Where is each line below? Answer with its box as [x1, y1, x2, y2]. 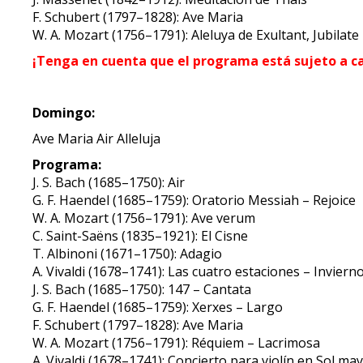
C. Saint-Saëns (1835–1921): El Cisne [32, 227, 249, 245]
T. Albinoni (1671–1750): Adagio [32, 245, 223, 263]
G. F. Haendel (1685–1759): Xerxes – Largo [32, 298, 284, 316]
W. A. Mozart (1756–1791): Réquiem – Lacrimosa [32, 334, 321, 352]
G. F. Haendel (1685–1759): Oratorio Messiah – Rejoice [32, 191, 357, 209]
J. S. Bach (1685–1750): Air [32, 173, 186, 191]
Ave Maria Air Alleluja [32, 130, 161, 147]
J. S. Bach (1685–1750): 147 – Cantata [32, 280, 252, 298]
